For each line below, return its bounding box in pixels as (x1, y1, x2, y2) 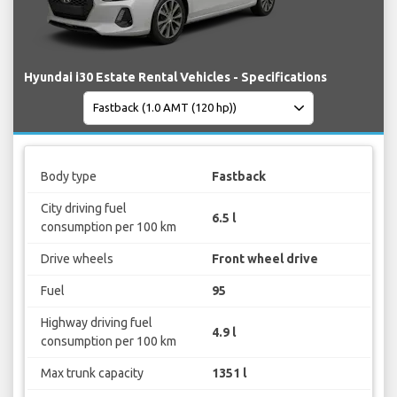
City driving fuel (40, 201, 127, 216)
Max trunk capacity (40, 366, 144, 381)
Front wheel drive (212, 252, 318, 267)
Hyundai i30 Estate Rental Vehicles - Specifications (24, 69, 327, 84)
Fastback (212, 169, 266, 184)
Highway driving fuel (40, 315, 152, 331)
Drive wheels (40, 252, 113, 267)
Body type (40, 169, 97, 184)
